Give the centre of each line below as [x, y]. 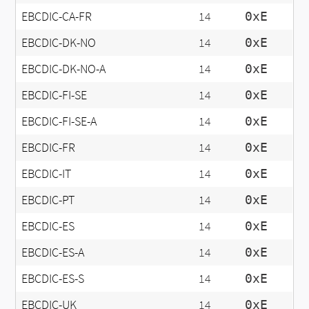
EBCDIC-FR [49, 147]
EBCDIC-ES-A [53, 252]
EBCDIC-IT [47, 173]
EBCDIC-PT [48, 200]
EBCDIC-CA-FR [57, 16]
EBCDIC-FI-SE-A [59, 121]
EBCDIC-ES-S [53, 278]
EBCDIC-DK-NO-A [64, 69]
